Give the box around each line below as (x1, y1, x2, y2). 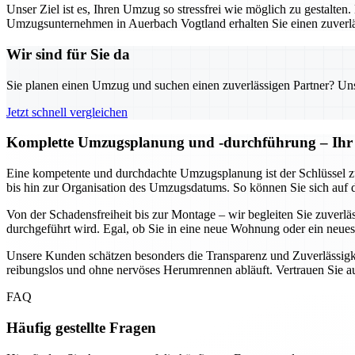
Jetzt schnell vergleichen (6, 105, 128, 119)
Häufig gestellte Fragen (6, 319, 156, 336)
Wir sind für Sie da (6, 45, 130, 63)
